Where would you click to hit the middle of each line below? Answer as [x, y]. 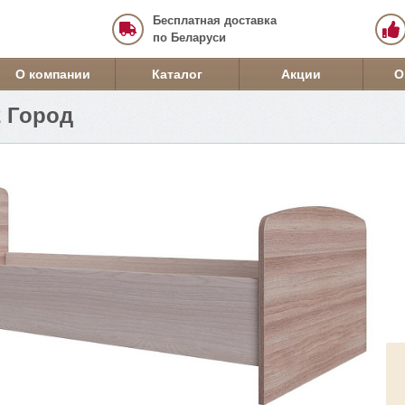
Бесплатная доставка [215, 20]
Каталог [177, 74]
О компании [53, 74]
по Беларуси [189, 38]
